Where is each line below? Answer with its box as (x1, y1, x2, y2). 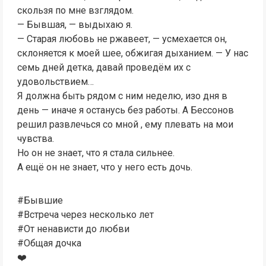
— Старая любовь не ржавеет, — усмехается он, (17, 33, 227, 45)
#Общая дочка (17, 237, 81, 249)
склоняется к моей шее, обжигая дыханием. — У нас (17, 47, 248, 59)
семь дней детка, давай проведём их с (17, 61, 191, 73)
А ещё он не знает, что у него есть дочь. (17, 161, 192, 173)
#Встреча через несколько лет (17, 208, 154, 220)
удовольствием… (17, 75, 94, 87)
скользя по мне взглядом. (17, 4, 134, 16)
